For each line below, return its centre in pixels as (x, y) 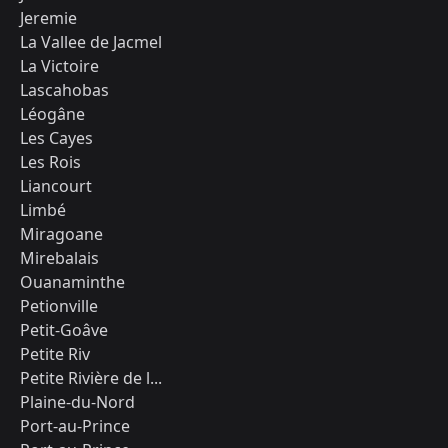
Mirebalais (59, 258)
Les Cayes (56, 138)
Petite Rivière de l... (91, 378)
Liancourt (56, 186)
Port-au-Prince (75, 426)
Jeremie (48, 18)
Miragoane (61, 234)
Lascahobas (64, 90)
